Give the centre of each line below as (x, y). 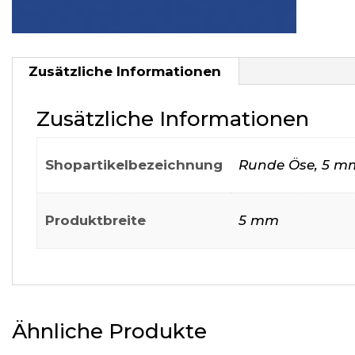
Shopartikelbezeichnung (134, 165)
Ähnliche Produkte (110, 332)
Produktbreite (96, 221)
